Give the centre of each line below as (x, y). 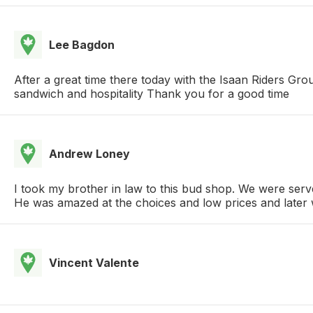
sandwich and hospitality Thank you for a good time (152, 93)
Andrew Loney (89, 153)
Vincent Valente (94, 262)
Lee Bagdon (82, 44)
